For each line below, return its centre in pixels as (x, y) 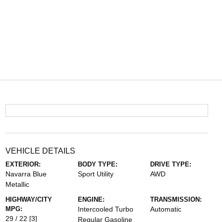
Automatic (166, 209)
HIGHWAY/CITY (28, 199)
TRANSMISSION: (176, 199)
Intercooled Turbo (105, 209)
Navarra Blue (26, 174)
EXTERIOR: (23, 164)
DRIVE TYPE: (171, 164)
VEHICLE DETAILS (40, 151)
